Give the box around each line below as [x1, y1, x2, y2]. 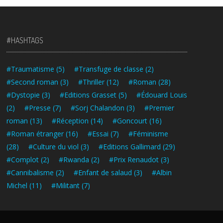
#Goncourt [112, 116, 147, 126]
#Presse [24, 103, 51, 113]
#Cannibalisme [6, 168, 54, 178]
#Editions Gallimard [99, 142, 161, 152]
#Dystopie [6, 90, 40, 100]
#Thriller [78, 77, 105, 87]
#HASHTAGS [6, 35, 43, 46]
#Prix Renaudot [109, 155, 159, 165]
